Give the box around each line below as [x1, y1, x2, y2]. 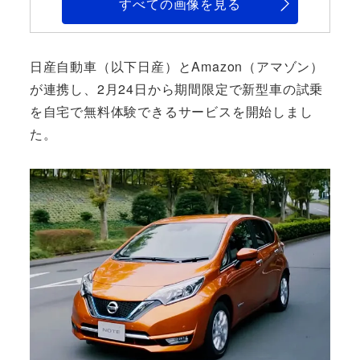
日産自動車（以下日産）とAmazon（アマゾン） [29, 57, 324, 76]
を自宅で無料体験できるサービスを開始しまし [29, 102, 313, 121]
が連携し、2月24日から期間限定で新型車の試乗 [29, 80, 324, 99]
